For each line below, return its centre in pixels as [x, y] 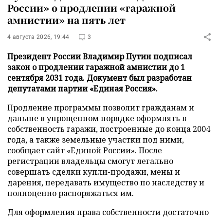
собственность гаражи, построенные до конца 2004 [109, 129]
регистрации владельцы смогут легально [90, 161]
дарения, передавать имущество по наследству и [106, 182]
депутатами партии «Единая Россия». [82, 88]
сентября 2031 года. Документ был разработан [100, 78]
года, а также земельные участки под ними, [96, 139]
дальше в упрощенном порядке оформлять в [97, 118]
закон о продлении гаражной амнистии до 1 [96, 67]
